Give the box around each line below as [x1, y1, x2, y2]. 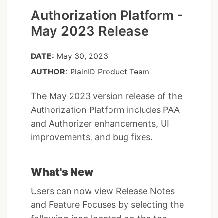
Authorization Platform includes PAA [31, 105, 180, 115]
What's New [31, 165, 93, 179]
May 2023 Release [31, 23, 149, 39]
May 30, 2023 [56, 51, 108, 61]
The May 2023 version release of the [31, 91, 182, 102]
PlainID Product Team [68, 67, 149, 77]
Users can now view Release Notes [31, 185, 175, 196]
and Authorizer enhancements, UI [31, 118, 169, 129]
